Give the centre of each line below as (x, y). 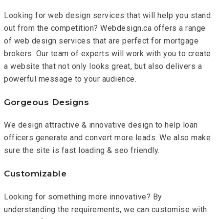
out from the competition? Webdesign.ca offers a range (105, 28)
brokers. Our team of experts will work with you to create (108, 54)
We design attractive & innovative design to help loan (101, 125)
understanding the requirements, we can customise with (106, 209)
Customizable (35, 174)
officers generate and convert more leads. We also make (107, 138)
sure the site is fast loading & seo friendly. (82, 151)
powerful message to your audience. (70, 79)
